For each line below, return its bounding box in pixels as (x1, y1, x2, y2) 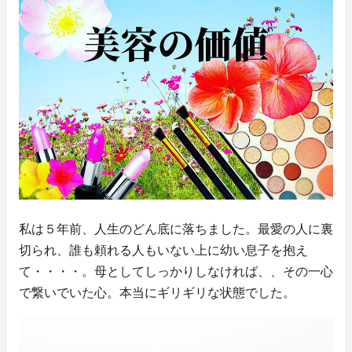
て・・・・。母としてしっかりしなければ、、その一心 (19, 264, 333, 278)
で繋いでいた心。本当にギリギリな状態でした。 (19, 285, 295, 299)
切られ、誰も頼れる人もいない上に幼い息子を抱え (19, 243, 308, 257)
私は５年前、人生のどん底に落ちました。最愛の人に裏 (19, 222, 333, 236)
